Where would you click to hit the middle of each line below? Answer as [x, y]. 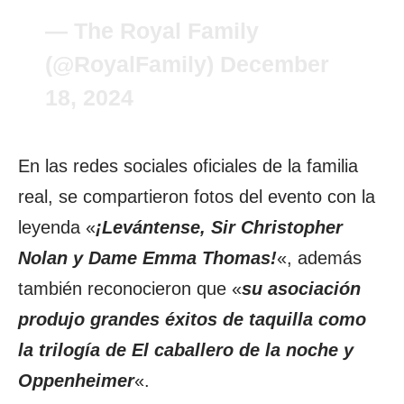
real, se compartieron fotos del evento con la [197, 197]
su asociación [301, 289]
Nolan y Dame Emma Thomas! [147, 258]
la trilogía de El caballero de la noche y [186, 350]
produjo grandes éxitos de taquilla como [192, 319]
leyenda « [57, 227]
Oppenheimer [76, 381]
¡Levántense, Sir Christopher [219, 227]
